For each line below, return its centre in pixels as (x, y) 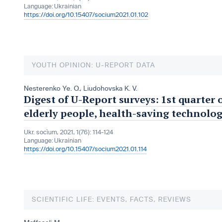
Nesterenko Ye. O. (52, 89)
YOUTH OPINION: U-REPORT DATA (93, 65)
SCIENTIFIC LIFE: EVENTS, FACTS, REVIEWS (111, 200)
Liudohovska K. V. (110, 89)
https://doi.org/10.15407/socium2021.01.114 (85, 149)
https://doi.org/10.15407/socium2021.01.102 (86, 15)
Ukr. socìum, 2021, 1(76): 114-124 (68, 133)
